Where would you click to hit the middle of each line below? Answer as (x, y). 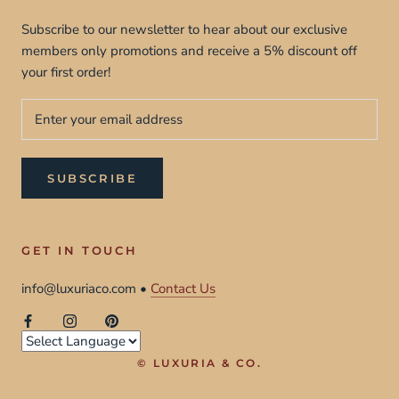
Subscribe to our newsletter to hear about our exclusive (184, 29)
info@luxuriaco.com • (86, 288)
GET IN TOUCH (80, 250)
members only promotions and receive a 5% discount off (189, 50)
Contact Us (183, 288)
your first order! (66, 72)
